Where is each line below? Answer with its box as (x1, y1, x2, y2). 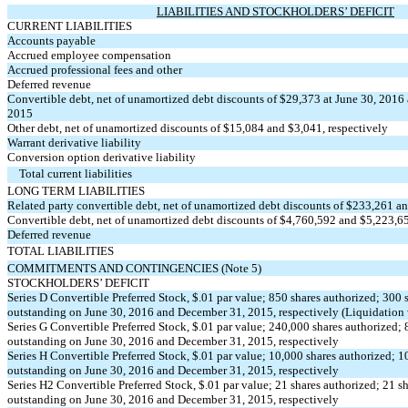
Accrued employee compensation (7, 47, 171, 62)
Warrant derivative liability (7, 135, 141, 149)
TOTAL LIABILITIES (7, 243, 114, 258)
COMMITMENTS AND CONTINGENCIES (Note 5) (7, 260, 261, 275)
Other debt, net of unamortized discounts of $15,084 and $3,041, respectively (7, 120, 388, 135)
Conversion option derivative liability (7, 149, 196, 164)
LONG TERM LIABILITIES (7, 183, 145, 198)
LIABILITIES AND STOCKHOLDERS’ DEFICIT (157, 4, 394, 18)
